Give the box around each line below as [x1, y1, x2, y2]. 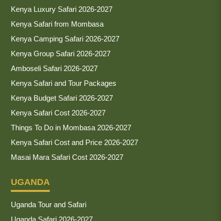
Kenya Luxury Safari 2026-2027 [11, 4, 112, 13]
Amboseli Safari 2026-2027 [11, 64, 98, 73]
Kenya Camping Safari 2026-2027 [11, 34, 119, 43]
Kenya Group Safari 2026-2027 [11, 49, 110, 58]
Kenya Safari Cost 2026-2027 [11, 108, 106, 117]
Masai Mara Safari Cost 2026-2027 [11, 152, 123, 161]
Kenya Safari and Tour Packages [11, 78, 116, 87]
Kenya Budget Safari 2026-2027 [11, 93, 113, 102]
